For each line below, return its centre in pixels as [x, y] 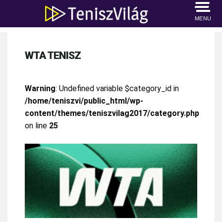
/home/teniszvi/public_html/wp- [84, 101]
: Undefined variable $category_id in [117, 88]
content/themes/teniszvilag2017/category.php [112, 113]
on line [37, 125]
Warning [40, 88]
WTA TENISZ [53, 55]
